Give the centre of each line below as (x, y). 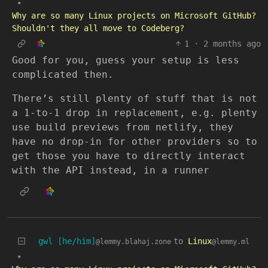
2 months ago (232, 44)
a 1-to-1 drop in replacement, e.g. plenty (135, 113)
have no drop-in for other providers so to (135, 142)
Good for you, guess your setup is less (126, 60)
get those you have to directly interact (129, 156)
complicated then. (63, 75)
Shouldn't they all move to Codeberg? (98, 28)
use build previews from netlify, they (123, 127)
